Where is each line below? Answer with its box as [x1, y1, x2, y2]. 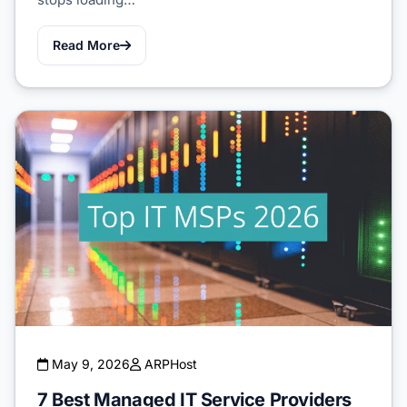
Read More [53, 37, 120, 54]
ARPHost [141, 355, 197, 372]
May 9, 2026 [48, 355, 130, 372]
